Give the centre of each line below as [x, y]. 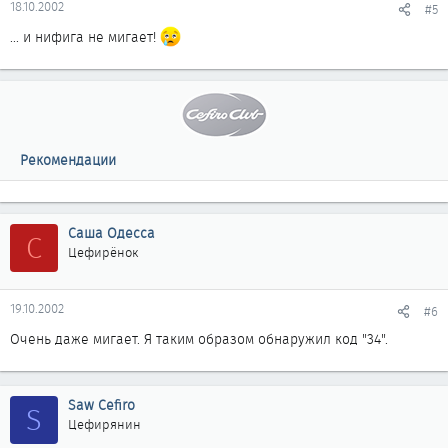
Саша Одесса [111, 233]
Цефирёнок [103, 252]
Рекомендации [68, 160]
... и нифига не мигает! [85, 37]
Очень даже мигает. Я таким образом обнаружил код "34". [199, 339]
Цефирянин [104, 424]
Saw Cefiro [101, 405]
